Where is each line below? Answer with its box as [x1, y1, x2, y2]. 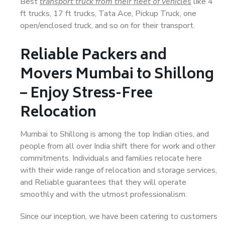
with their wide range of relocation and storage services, [20, 165, 217, 176]
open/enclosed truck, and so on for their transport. [20, 20, 195, 31]
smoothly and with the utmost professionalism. [20, 189, 187, 200]
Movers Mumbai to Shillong [20, 63, 214, 87]
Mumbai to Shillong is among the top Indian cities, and [20, 129, 209, 140]
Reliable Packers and [20, 44, 167, 68]
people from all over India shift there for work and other [20, 141, 215, 152]
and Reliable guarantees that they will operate [20, 177, 186, 188]
